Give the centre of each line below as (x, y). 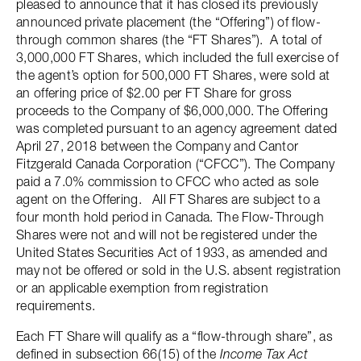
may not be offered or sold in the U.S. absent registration (179, 270)
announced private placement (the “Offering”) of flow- (168, 22)
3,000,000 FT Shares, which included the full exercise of (177, 57)
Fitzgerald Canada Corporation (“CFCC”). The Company (176, 164)
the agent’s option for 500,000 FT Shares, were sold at (173, 75)
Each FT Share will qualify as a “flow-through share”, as (174, 336)
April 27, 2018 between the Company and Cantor (158, 146)
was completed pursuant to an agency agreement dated (177, 128)
